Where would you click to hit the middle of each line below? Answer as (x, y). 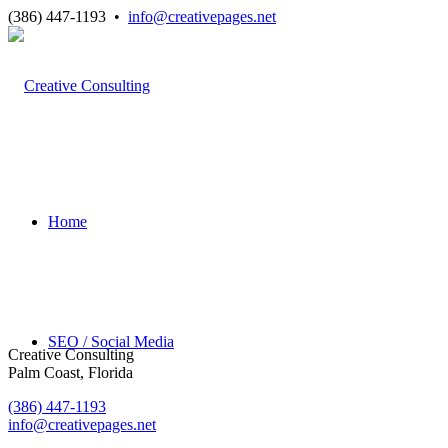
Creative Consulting (71, 354)
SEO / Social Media (111, 341)
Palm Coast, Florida (70, 372)
